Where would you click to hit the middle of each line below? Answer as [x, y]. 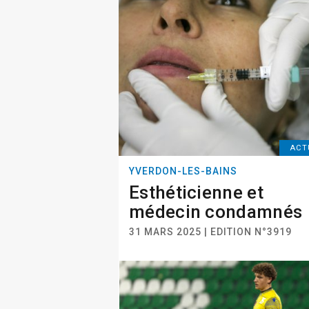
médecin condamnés [216, 212]
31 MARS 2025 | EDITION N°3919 [210, 232]
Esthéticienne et [196, 192]
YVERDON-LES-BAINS [183, 171]
